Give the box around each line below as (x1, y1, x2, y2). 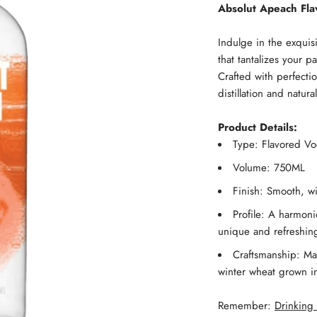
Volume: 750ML (233, 160, 305, 175)
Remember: (218, 298, 275, 313)
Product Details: (218, 120, 297, 135)
